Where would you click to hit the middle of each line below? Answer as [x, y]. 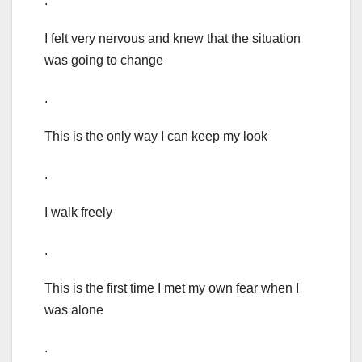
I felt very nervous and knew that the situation [173, 39]
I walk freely [78, 213]
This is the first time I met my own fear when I [172, 288]
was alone [74, 310]
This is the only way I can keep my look [156, 137]
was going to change [104, 61]
